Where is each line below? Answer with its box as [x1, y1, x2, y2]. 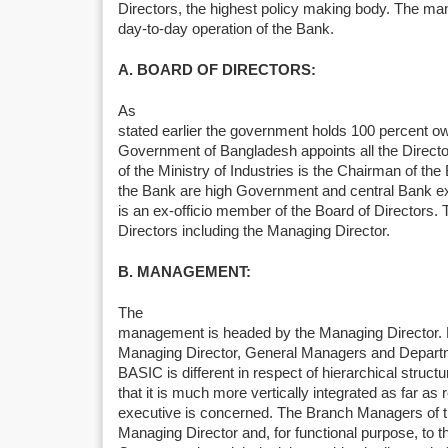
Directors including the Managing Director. [118, 223, 390, 239]
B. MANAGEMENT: [118, 264, 251, 280]
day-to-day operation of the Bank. [118, 21, 334, 37]
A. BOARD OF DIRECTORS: [118, 62, 316, 78]
